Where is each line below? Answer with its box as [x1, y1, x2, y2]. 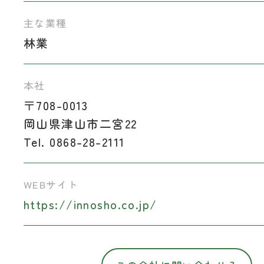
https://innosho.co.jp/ [24, 196, 157, 213]
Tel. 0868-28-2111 [24, 133, 125, 151]
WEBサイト [24, 176, 79, 192]
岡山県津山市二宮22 [24, 115, 137, 133]
